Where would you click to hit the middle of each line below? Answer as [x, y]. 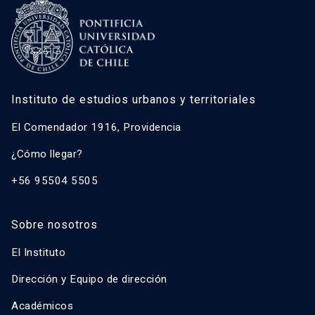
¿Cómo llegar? [47, 154]
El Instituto [38, 253]
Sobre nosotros [54, 225]
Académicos [42, 306]
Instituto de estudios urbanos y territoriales [134, 100]
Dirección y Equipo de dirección [89, 279]
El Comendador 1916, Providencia [96, 128]
